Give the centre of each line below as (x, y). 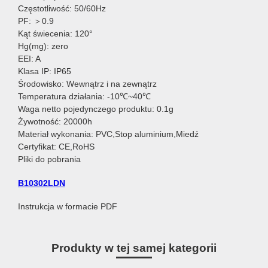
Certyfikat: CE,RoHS (56, 147)
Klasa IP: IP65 (45, 71)
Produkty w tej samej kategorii (134, 248)
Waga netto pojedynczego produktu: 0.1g (96, 109)
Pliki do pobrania (49, 159)
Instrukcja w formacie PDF (68, 207)
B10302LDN (42, 183)
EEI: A (29, 59)
